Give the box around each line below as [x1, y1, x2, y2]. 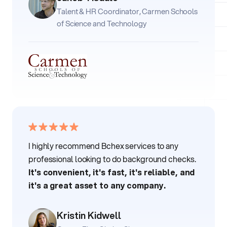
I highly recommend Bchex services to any [28, 140, 178, 152]
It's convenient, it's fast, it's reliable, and [28, 166, 195, 178]
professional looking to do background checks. [28, 153, 196, 165]
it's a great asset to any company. [28, 179, 166, 192]
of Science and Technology [57, 18, 146, 29]
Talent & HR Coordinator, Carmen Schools [57, 6, 198, 17]
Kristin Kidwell [57, 209, 121, 222]
